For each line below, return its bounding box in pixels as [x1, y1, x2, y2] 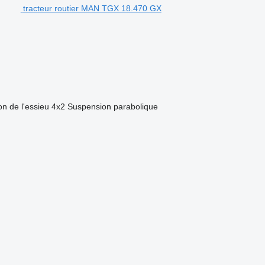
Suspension [67, 102, 111, 111]
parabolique [113, 102, 158, 111]
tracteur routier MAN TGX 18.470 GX [22, 4, 161, 13]
